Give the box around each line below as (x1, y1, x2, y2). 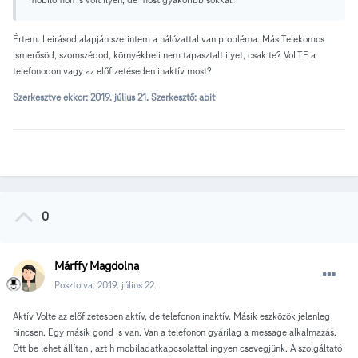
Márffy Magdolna (54, 259, 139, 274)
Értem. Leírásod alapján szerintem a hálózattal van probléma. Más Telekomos (13, 33, 324, 46)
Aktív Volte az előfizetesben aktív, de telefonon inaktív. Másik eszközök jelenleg (13, 310, 330, 323)
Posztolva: (54, 279, 97, 292)
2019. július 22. (97, 279, 157, 292)
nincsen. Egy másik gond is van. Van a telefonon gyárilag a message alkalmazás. (13, 326, 336, 339)
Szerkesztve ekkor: (13, 91, 90, 104)
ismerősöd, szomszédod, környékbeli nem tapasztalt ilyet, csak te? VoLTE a (13, 49, 316, 62)
